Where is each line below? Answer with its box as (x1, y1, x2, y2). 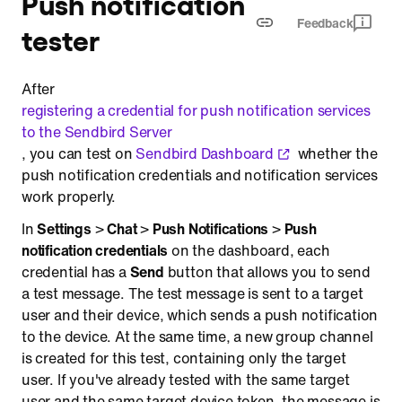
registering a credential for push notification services (22, 100, 371, 121)
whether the (293, 143, 378, 164)
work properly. (22, 186, 117, 207)
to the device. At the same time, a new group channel (22, 326, 373, 347)
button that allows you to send (163, 261, 371, 283)
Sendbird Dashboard (135, 143, 274, 164)
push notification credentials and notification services (22, 164, 378, 186)
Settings (37, 218, 92, 240)
